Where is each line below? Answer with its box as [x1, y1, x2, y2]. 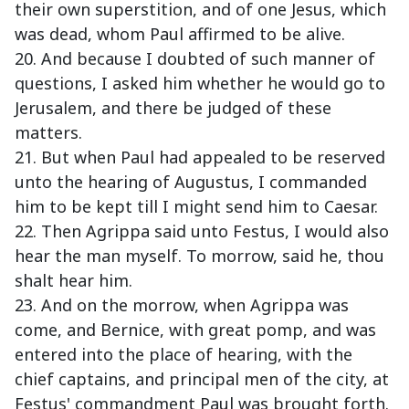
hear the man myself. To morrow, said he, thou [15, 245, 384, 267]
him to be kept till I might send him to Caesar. [15, 195, 378, 218]
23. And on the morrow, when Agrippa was [15, 294, 349, 317]
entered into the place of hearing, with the [15, 343, 352, 366]
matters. [15, 121, 82, 144]
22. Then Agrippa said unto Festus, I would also [15, 220, 389, 243]
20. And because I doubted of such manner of [15, 47, 375, 70]
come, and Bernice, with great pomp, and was [15, 319, 376, 341]
